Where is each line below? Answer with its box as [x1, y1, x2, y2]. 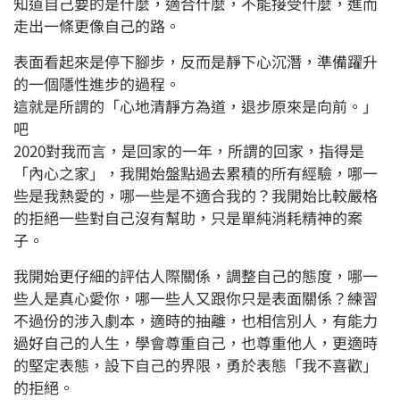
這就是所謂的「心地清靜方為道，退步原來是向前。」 [13, 95, 378, 118]
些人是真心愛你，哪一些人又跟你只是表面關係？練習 [13, 287, 378, 310]
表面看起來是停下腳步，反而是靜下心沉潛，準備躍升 [13, 50, 378, 73]
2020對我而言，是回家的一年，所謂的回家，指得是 [13, 139, 364, 162]
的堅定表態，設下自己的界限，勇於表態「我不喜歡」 [13, 354, 378, 377]
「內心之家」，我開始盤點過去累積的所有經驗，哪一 [13, 162, 378, 185]
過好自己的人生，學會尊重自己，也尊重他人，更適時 [13, 331, 378, 354]
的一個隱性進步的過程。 [13, 72, 180, 96]
